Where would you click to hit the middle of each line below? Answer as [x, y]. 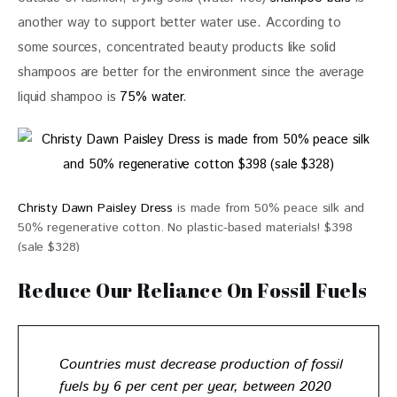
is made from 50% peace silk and [269, 208]
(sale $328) [49, 247]
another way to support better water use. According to [182, 23]
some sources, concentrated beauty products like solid [179, 48]
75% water [151, 97]
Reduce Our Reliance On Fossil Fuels [193, 291]
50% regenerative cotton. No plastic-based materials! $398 [185, 227]
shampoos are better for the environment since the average [193, 73]
